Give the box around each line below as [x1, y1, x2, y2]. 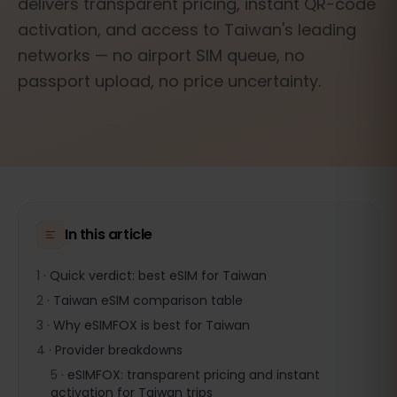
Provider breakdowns [55, 341, 183, 359]
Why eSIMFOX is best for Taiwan [53, 316, 250, 334]
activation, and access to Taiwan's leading [18, 19, 356, 41]
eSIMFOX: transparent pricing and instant [67, 366, 320, 384]
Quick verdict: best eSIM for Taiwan [50, 267, 267, 284]
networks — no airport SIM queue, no [18, 44, 305, 66]
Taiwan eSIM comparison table [53, 292, 243, 309]
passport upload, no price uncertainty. [18, 70, 321, 92]
